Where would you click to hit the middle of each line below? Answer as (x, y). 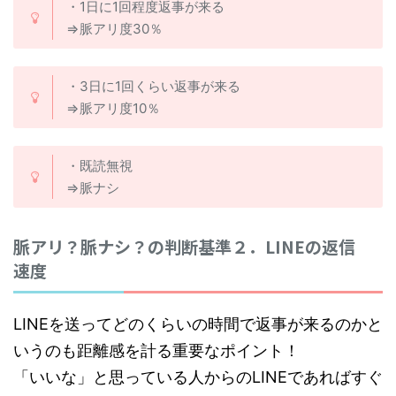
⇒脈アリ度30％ (114, 29)
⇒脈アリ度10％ (113, 109)
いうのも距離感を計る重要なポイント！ (156, 351)
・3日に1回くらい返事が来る (153, 87)
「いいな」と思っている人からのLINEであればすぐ (198, 377)
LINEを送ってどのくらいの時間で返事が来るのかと (198, 324)
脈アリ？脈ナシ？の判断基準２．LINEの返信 (184, 247)
